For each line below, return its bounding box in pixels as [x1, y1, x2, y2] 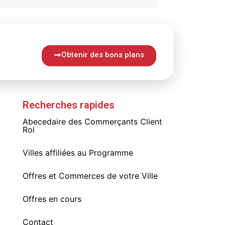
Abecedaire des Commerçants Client [22, 116, 162, 127]
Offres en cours [22, 193, 81, 204]
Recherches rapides [22, 98, 115, 111]
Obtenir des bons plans [61, 50, 144, 59]
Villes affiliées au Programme [22, 147, 133, 158]
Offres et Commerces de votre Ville [22, 170, 158, 181]
